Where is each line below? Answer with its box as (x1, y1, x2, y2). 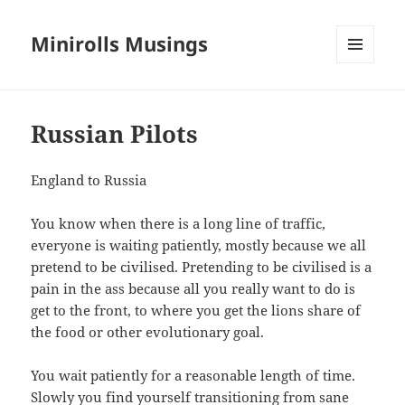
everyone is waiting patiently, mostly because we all (31, 236, 367, 255)
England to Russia (31, 171, 147, 190)
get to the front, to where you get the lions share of (31, 301, 362, 320)
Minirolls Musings (31, 30, 209, 58)
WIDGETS (336, 93, 388, 109)
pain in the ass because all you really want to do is (31, 279, 356, 298)
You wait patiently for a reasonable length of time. (31, 366, 356, 385)
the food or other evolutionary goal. (31, 323, 265, 342)
